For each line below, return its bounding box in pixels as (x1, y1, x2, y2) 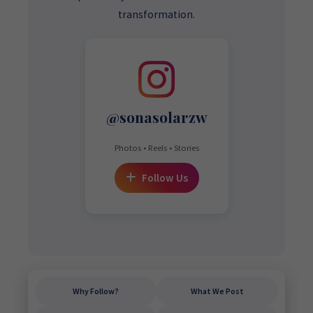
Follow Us (139, 171, 188, 184)
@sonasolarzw (105, 107, 208, 126)
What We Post (191, 286, 244, 296)
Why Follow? (73, 286, 119, 296)
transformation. (118, 8, 195, 21)
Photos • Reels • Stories (114, 143, 199, 153)
